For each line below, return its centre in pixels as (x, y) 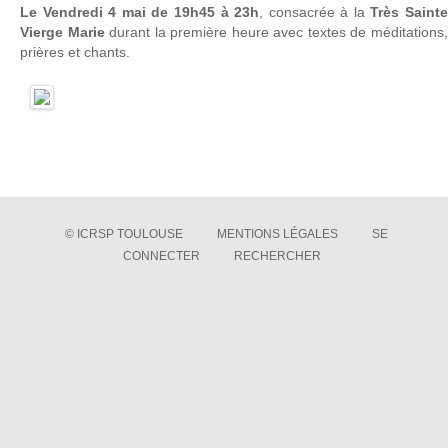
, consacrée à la (315, 12)
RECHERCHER (277, 256)
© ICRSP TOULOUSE (123, 234)
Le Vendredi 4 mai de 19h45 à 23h (140, 12)
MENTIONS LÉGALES (277, 234)
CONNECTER (161, 256)
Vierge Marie (62, 32)
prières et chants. (75, 52)
